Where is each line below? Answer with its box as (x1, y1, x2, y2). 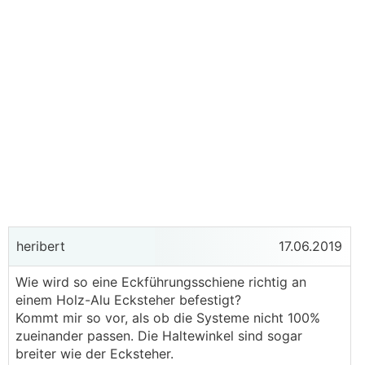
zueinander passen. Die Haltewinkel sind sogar (15, 328, 302, 344)
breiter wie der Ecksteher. (15, 345, 174, 362)
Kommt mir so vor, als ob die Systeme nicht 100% (15, 310, 320, 326)
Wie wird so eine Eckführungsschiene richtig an (15, 274, 306, 290)
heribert (12, 238, 65, 254)
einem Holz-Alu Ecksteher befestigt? (15, 292, 241, 308)
